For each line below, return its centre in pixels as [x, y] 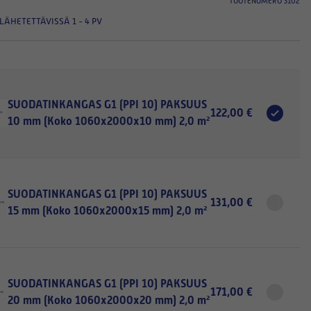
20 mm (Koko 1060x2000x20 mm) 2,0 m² [108, 300]
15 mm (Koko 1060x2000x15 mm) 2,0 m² [107, 211]
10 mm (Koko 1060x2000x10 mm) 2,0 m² [108, 121]
